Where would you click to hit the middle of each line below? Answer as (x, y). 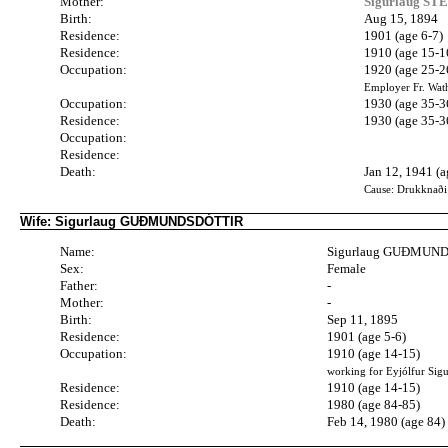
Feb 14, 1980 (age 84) (386, 421)
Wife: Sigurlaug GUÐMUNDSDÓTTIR (131, 222)
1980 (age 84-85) (374, 404)
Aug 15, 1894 (401, 19)
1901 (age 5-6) (367, 336)
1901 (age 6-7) (404, 36)
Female (347, 268)
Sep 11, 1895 (363, 319)
